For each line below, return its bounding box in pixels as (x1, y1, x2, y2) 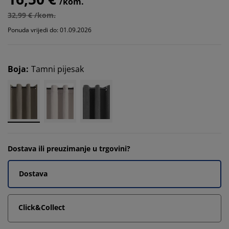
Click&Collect (18, 202, 65, 212)
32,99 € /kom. (8, 10, 56, 20)
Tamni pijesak (31, 63, 84, 75)
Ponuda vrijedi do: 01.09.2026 (8, 26, 91, 34)
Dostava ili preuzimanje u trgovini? (8, 144, 130, 153)
